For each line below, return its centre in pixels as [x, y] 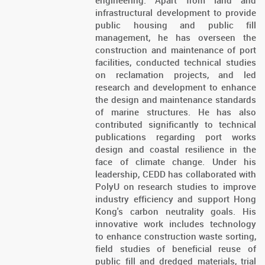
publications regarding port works [176, 137]
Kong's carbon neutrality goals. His [176, 211]
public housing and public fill [176, 25]
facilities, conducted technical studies [176, 62]
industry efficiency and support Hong [176, 199]
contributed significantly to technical [176, 125]
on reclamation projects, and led [176, 75]
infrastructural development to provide [176, 13]
